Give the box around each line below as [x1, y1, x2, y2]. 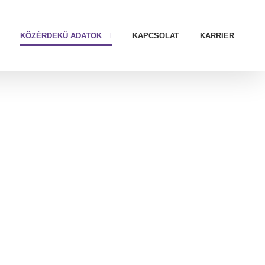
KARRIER [200, 31, 234, 40]
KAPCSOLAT [132, 31, 179, 40]
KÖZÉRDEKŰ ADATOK [20, 31, 102, 40]
